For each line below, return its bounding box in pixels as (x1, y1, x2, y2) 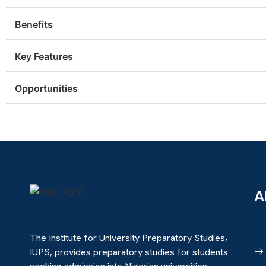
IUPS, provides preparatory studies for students (30, 245, 228, 258)
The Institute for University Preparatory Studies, (30, 231, 227, 244)
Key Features (15, 50, 73, 63)
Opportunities (15, 83, 78, 95)
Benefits (15, 18, 53, 31)
